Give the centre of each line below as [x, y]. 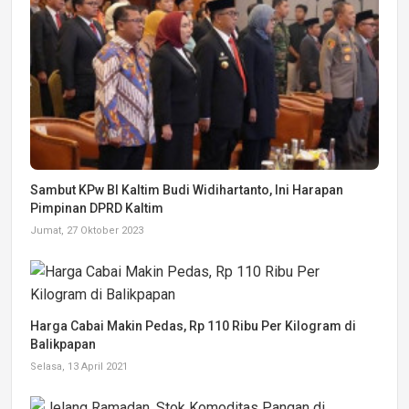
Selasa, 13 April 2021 [79, 366]
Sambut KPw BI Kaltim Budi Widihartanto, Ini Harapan [187, 189]
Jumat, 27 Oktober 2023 [87, 230]
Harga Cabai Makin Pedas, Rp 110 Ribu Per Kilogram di [193, 325]
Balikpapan [63, 344]
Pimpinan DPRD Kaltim [97, 208]
